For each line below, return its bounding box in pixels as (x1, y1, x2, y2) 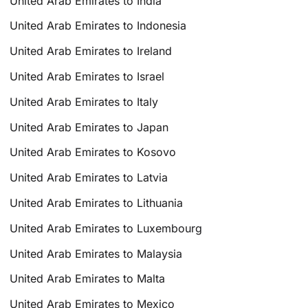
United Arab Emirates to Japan (10, 120, 169, 134)
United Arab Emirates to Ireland (10, 44, 173, 58)
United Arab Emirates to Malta (10, 272, 166, 286)
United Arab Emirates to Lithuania (10, 195, 184, 210)
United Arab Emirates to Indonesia (10, 19, 187, 33)
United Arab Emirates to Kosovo (10, 145, 177, 159)
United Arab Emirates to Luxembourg (10, 221, 203, 235)
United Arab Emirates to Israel (10, 69, 165, 83)
